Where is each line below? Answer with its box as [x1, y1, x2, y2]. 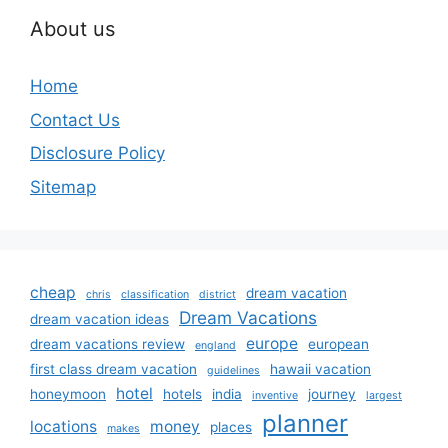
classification [121, 287, 189, 301]
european [308, 335, 369, 352]
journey [308, 385, 356, 402]
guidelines [207, 363, 260, 377]
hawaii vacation [270, 360, 371, 377]
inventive [252, 388, 298, 402]
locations [30, 416, 97, 436]
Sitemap [30, 176, 96, 197]
